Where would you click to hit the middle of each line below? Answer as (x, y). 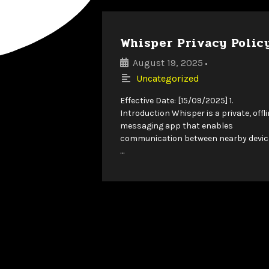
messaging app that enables (176, 125)
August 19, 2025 (168, 62)
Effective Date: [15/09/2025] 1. (176, 100)
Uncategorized (168, 78)
